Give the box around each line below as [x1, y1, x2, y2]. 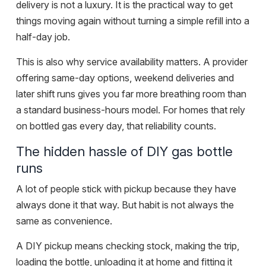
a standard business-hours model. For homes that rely [16, 104, 245, 116]
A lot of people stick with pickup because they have [16, 183, 236, 195]
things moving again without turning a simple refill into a [16, 15, 249, 27]
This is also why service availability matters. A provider [16, 56, 248, 68]
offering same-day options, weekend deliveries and [16, 72, 234, 84]
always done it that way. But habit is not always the [16, 199, 234, 211]
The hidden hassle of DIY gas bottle [16, 144, 233, 160]
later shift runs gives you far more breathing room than [16, 88, 246, 100]
